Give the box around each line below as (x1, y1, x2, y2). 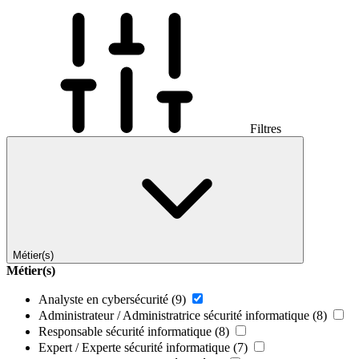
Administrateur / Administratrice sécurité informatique (38, 308, 309, 322)
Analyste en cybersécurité (38, 292, 168, 306)
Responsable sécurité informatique (38, 324, 212, 338)
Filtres (247, 121, 281, 135)
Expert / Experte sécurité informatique (38, 340, 230, 354)
